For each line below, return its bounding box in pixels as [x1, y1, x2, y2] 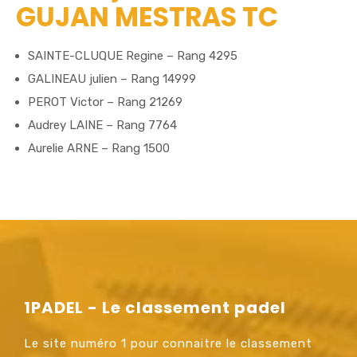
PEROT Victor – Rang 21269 [28, 94, 182, 109]
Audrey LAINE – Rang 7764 [28, 117, 177, 132]
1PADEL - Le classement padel [24, 296, 286, 319]
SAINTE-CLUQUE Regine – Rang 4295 [28, 48, 237, 63]
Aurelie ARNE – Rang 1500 [28, 140, 170, 155]
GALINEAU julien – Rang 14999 [28, 71, 196, 86]
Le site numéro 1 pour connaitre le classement [24, 335, 312, 351]
